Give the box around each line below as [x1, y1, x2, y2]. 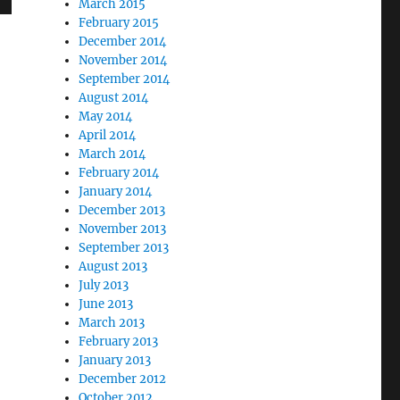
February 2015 [79, 15, 160, 30]
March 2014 [79, 146, 146, 162]
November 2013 [79, 221, 167, 237]
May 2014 [79, 109, 133, 124]
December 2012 [79, 371, 167, 387]
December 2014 [79, 34, 167, 49]
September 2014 [79, 71, 171, 87]
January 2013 [79, 353, 152, 368]
